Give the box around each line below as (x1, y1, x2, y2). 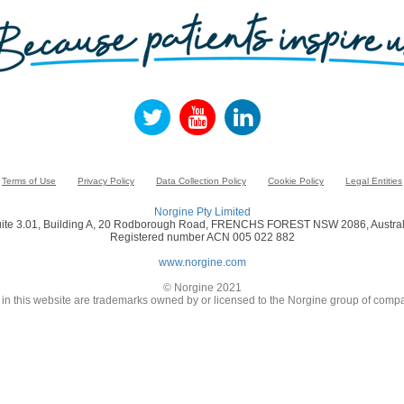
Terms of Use (2, 176, 56, 186)
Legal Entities (345, 176, 402, 186)
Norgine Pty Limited (153, 206, 251, 218)
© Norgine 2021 (162, 281, 242, 294)
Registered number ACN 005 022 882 (109, 231, 295, 243)
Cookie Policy (268, 176, 324, 186)
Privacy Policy (78, 176, 134, 186)
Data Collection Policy (156, 176, 246, 186)
